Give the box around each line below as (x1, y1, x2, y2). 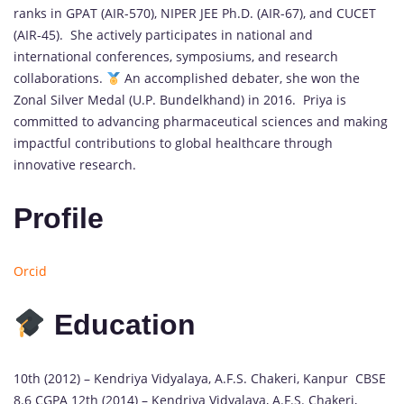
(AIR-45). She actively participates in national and (14, 26, 313, 44)
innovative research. (14, 156, 136, 174)
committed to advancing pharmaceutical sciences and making (14, 113, 388, 131)
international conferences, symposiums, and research (14, 48, 338, 66)
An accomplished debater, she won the (120, 69, 360, 87)
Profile (14, 201, 104, 234)
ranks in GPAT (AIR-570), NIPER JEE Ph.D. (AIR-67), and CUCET (14, 5, 376, 23)
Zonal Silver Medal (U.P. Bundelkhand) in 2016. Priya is (14, 91, 346, 109)
